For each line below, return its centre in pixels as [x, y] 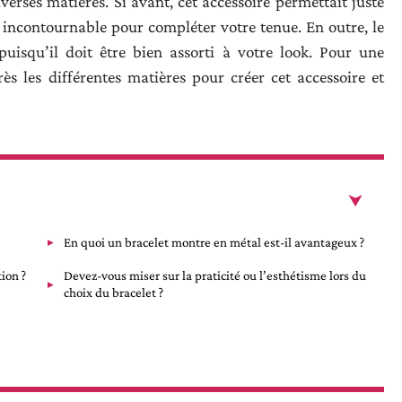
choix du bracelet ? [114, 292]
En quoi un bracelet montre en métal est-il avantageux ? [214, 242]
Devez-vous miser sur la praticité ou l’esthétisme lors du [215, 275]
